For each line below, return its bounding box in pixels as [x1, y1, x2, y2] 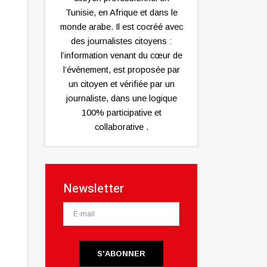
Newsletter [63, 180, 124, 198]
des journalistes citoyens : [71, 36, 172, 46]
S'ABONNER [97, 249, 145, 259]
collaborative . [94, 122, 148, 132]
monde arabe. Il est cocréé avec [60, 22, 183, 32]
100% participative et [81, 108, 162, 118]
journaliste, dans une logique [66, 94, 177, 104]
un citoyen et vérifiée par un [68, 79, 175, 89]
